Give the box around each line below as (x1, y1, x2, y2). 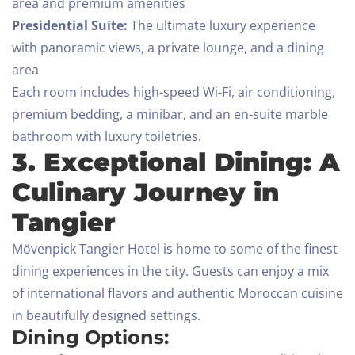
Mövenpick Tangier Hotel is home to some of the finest (12, 240, 338, 258)
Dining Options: (12, 326, 169, 349)
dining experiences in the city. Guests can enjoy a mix (12, 262, 329, 281)
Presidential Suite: (12, 17, 128, 35)
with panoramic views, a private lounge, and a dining (12, 39, 324, 57)
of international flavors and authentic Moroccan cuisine (12, 284, 343, 303)
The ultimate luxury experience (128, 17, 315, 35)
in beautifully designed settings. (12, 307, 200, 325)
